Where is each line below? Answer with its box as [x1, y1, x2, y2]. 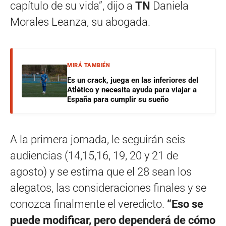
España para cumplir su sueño [67, 94, 168, 104]
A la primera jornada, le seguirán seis [10, 133, 185, 146]
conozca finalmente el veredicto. [10, 197, 167, 210]
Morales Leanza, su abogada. [10, 15, 150, 28]
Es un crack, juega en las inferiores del [67, 75, 198, 85]
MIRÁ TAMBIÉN [67, 62, 110, 69]
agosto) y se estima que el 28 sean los [10, 165, 192, 178]
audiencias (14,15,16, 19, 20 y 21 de [10, 149, 178, 162]
